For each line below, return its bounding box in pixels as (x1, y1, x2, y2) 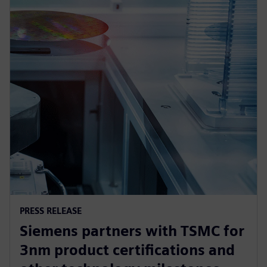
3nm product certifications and (20, 241, 235, 259)
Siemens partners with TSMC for (20, 222, 244, 240)
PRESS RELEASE (20, 205, 82, 216)
